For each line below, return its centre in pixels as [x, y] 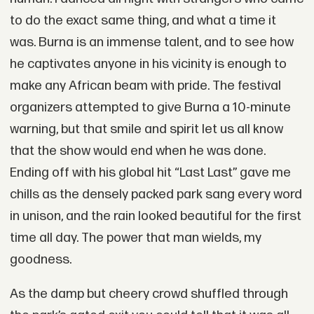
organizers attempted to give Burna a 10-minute [150, 107]
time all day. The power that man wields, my [135, 238]
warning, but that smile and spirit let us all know [146, 129]
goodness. [40, 259]
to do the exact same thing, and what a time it [143, 20]
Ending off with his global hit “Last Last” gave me [150, 172]
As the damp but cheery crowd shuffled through [149, 294]
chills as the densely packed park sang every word [156, 194]
